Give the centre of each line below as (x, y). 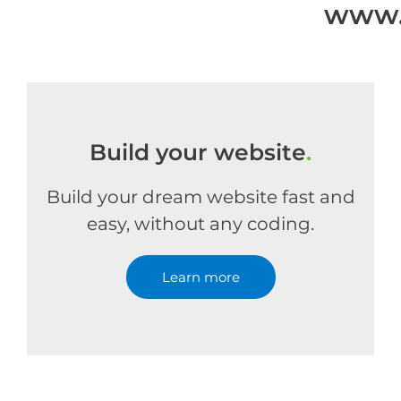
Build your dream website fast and (200, 197)
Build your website (198, 152)
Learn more (200, 277)
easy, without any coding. (200, 224)
